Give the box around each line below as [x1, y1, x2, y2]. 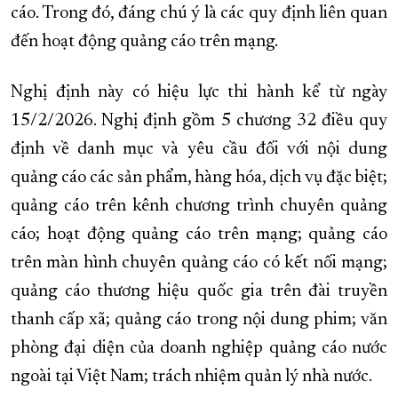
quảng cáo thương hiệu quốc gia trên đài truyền [11, 283, 387, 301]
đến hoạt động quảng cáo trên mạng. [11, 33, 278, 52]
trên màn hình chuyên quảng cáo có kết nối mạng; [11, 254, 387, 273]
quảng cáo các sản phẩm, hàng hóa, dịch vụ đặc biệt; [11, 169, 387, 187]
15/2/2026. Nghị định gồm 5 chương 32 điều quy [11, 112, 387, 131]
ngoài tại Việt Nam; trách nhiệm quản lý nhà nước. [11, 368, 372, 386]
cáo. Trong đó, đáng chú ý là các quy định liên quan [11, 4, 387, 23]
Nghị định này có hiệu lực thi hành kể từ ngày [11, 84, 387, 102]
